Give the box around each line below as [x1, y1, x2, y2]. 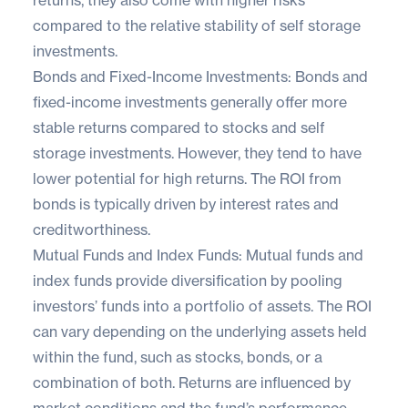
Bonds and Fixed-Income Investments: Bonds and [33, 66, 368, 86]
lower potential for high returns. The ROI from [33, 168, 342, 188]
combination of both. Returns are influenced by [33, 372, 351, 392]
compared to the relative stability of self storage [33, 15, 361, 35]
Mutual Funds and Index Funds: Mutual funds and [33, 245, 363, 264]
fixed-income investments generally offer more [33, 92, 347, 111]
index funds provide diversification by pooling [33, 270, 342, 290]
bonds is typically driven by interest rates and [33, 194, 339, 213]
